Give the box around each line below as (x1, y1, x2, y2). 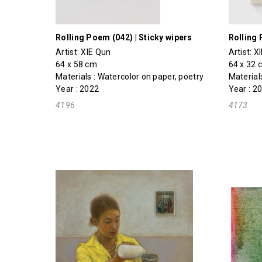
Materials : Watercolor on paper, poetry (56, 71, 204, 81)
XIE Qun (81, 47, 111, 57)
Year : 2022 (56, 84, 99, 94)
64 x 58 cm (56, 59, 98, 69)
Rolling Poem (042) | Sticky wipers (56, 32, 192, 42)
